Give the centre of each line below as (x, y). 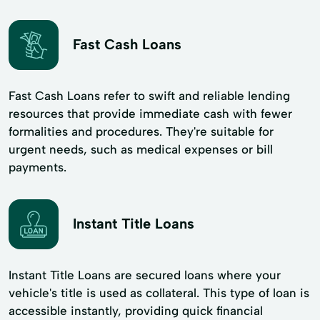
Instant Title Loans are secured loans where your (145, 275)
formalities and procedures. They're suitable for (141, 131)
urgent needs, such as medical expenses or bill (141, 149)
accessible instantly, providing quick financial (136, 310)
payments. (37, 167)
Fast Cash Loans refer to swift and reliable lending (149, 95)
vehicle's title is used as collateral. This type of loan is (159, 292)
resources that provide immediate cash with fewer (150, 113)
